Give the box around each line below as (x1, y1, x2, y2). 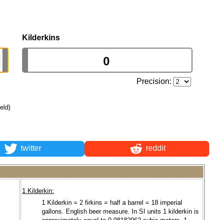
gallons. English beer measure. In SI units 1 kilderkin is (42, 207, 199, 215)
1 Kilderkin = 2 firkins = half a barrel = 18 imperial (42, 198, 182, 206)
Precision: (137, 77, 174, 85)
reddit (143, 144, 165, 153)
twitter (18, 144, 41, 153)
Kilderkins (22, 33, 60, 42)
